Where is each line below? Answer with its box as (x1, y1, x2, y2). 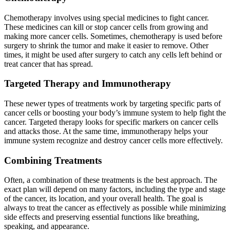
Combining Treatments (4, 155, 102, 166)
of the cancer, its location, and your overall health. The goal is (4, 194, 203, 203)
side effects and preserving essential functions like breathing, (4, 213, 199, 222)
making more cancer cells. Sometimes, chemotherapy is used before (4, 31, 222, 41)
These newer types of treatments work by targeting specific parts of (4, 99, 221, 108)
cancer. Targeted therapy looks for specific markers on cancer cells (4, 117, 218, 126)
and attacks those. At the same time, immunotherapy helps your (4, 126, 208, 136)
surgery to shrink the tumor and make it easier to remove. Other (4, 41, 208, 50)
